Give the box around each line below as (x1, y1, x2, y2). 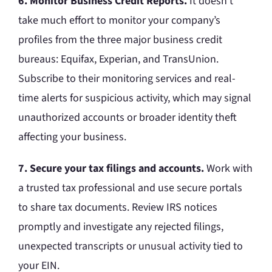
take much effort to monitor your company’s (18, 13, 220, 29)
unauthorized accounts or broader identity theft (18, 110, 237, 126)
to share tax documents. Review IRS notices (18, 200, 217, 216)
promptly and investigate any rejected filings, (18, 219, 223, 235)
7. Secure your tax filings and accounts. (18, 161, 204, 177)
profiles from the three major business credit (18, 32, 222, 48)
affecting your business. (18, 129, 126, 145)
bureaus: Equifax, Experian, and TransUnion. (18, 52, 219, 67)
